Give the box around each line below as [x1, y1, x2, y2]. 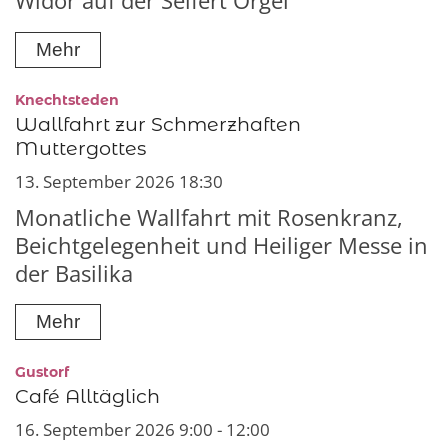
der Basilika [15, 258, 133, 288]
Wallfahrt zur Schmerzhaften [15, 111, 301, 136]
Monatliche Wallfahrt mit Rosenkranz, [15, 202, 403, 232]
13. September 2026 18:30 [15, 169, 223, 193]
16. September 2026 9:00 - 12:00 [15, 418, 270, 442]
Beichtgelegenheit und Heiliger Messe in [15, 230, 428, 260]
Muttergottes [15, 135, 146, 160]
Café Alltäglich [15, 384, 160, 409]
